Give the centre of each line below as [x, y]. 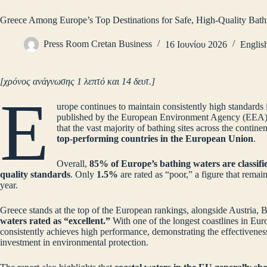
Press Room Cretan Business [98, 44]
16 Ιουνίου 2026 [196, 44]
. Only [83, 175]
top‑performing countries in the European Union [155, 139]
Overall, [73, 164]
